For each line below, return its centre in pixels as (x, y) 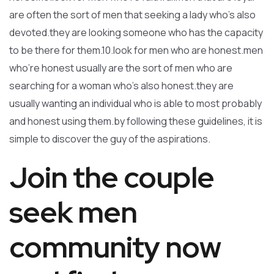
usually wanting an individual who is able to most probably (135, 103)
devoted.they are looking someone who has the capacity (136, 32)
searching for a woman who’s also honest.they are (121, 86)
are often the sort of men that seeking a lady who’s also (132, 15)
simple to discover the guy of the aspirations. (110, 139)
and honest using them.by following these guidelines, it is (136, 121)
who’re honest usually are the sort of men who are (121, 68)
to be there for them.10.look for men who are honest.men (136, 50)
